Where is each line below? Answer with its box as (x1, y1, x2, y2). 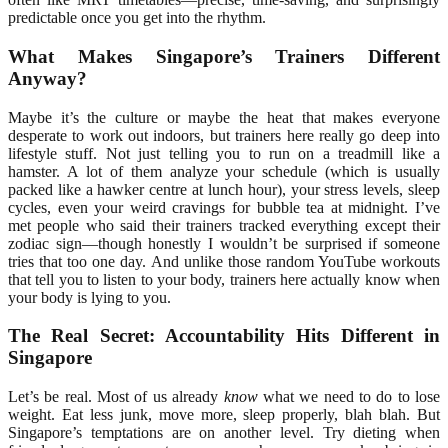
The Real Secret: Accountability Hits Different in (8, 325, 440, 347)
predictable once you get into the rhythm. (8, 9, 266, 27)
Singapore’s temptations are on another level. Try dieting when (8, 424, 440, 442)
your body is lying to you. (8, 288, 171, 306)
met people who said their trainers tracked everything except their (8, 216, 440, 234)
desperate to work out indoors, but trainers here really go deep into (8, 126, 440, 144)
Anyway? (8, 68, 87, 90)
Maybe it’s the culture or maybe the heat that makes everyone (8, 108, 440, 126)
